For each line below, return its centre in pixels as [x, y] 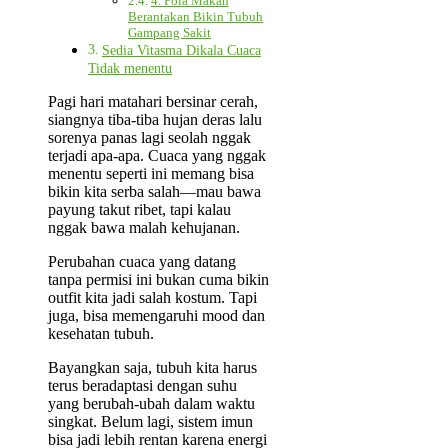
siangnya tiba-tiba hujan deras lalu [155, 120]
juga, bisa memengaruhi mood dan [156, 316]
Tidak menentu [130, 68]
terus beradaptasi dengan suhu [142, 386]
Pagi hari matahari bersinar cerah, [153, 102]
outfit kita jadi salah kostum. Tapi [152, 298]
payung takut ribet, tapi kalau [139, 210]
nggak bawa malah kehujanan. [144, 228]
